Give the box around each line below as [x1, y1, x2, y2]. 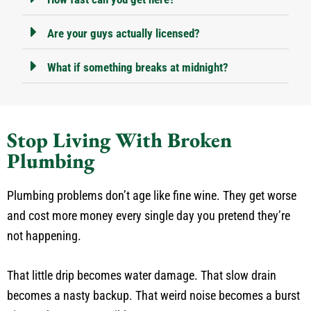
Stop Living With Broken [7, 126, 232, 154]
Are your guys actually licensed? [47, 26, 200, 41]
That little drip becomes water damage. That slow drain [7, 268, 276, 283]
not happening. [7, 228, 81, 244]
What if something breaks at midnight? [47, 60, 228, 75]
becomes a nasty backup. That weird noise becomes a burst [7, 288, 300, 303]
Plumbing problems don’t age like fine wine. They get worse [7, 188, 296, 203]
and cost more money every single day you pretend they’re [7, 208, 290, 224]
